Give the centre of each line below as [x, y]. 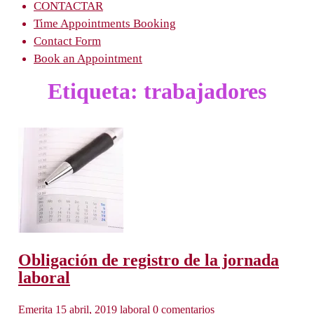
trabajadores [205, 91]
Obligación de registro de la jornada [149, 260]
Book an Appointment [88, 59]
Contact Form [67, 41]
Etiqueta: [96, 91]
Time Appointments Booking [105, 24]
